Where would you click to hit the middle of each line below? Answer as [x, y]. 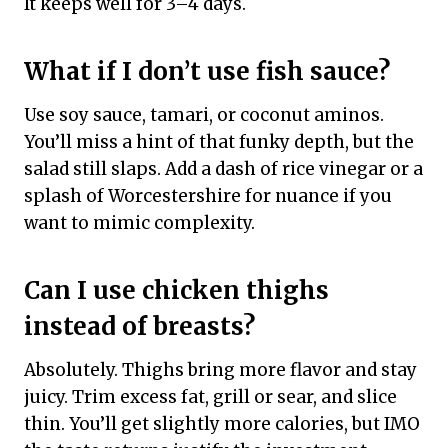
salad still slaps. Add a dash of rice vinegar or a [223, 169]
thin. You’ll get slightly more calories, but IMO [222, 424]
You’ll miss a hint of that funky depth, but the [219, 142]
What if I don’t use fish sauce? [207, 72]
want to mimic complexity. [139, 223]
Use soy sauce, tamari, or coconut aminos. [204, 115]
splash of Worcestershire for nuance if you [208, 196]
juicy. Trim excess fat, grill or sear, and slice [210, 397]
